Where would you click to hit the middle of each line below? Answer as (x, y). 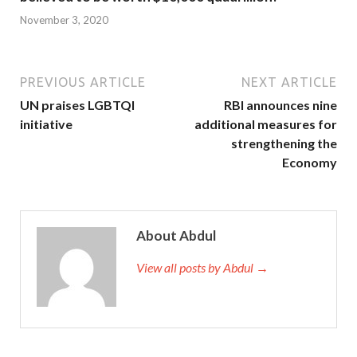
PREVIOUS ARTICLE (83, 82)
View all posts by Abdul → (202, 267)
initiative (46, 124)
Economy (310, 162)
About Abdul (176, 235)
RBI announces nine (280, 104)
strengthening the (284, 143)
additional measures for (266, 124)
